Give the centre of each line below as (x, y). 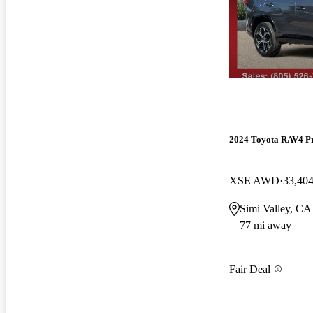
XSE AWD (254, 181)
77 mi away (265, 226)
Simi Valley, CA (276, 209)
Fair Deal (250, 269)
